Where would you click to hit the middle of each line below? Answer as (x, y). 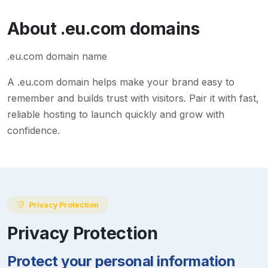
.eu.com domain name (57, 57)
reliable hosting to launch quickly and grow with (116, 115)
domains (162, 29)
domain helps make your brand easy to (144, 82)
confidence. (33, 131)
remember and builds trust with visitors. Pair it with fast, (133, 98)
